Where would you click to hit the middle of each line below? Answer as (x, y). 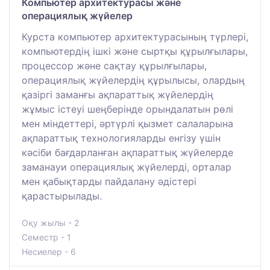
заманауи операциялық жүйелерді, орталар (127, 167)
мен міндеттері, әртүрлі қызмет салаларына (127, 123)
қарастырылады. (62, 196)
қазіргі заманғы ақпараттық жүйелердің (118, 94)
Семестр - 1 (46, 237)
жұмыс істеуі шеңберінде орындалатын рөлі (127, 109)
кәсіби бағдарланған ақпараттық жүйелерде (127, 152)
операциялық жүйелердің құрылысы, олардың (133, 80)
